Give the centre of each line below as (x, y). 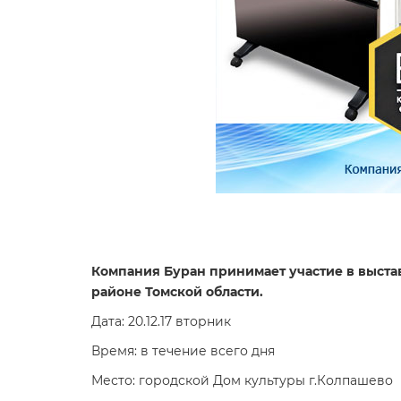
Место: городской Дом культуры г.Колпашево (242, 380)
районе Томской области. (177, 292)
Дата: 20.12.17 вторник (161, 321)
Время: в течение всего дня (183, 351)
